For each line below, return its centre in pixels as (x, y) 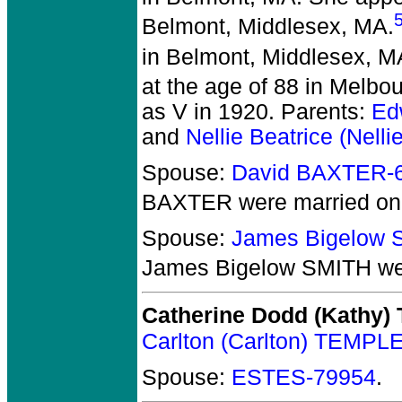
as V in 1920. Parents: (257, 112)
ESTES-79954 (304, 377)
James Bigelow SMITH (257, 268)
